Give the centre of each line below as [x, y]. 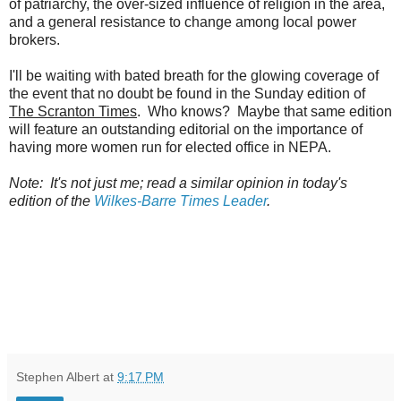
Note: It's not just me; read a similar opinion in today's [178, 183]
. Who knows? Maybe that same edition [264, 111]
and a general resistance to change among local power [183, 21]
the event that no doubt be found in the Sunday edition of [187, 93]
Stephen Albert [58, 376]
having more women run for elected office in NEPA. [170, 147]
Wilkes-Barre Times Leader [180, 200]
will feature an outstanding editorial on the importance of [186, 129]
